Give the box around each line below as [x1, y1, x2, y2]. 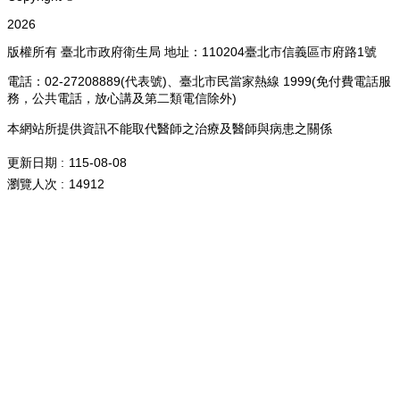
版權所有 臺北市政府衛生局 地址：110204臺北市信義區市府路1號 [7, 44, 377, 59]
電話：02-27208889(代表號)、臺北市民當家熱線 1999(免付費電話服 [7, 74, 391, 89]
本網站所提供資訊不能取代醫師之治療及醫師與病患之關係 [7, 121, 332, 136]
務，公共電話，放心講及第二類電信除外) [7, 91, 237, 106]
